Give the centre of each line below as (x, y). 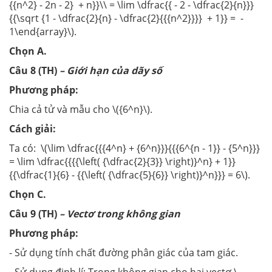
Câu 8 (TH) (34, 71)
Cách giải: (32, 129)
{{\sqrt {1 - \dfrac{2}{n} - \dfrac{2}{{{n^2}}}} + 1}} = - (126, 19)
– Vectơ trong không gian (120, 214)
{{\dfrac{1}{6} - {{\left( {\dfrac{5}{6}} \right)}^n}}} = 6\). (130, 175)
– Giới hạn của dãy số (111, 71)
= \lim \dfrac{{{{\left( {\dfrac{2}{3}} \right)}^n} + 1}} (122, 162)
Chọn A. (28, 51)
